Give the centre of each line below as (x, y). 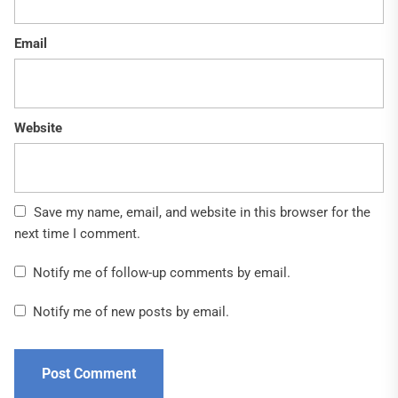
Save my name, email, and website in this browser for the (202, 212)
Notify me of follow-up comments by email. (162, 272)
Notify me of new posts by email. (131, 311)
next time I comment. (77, 233)
